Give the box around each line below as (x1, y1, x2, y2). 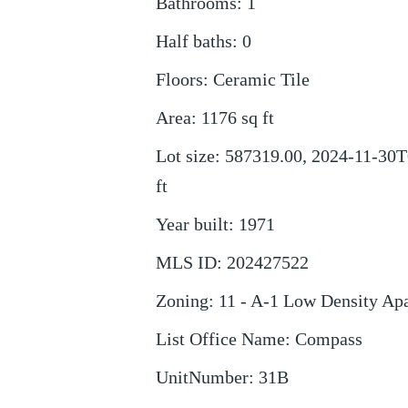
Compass (294, 329, 362, 349)
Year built (155, 214, 229, 234)
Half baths (155, 31, 232, 51)
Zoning (155, 291, 209, 311)
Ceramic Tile (212, 69, 310, 89)
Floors (155, 69, 203, 89)
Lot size (155, 146, 215, 166)
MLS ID (155, 252, 217, 272)
